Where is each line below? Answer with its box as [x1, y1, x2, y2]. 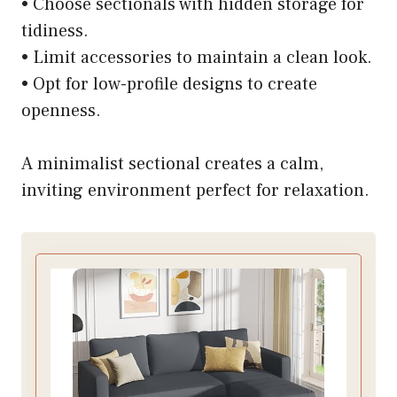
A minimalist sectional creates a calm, [21, 152, 323, 175]
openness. [21, 98, 101, 122]
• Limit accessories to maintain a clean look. [21, 45, 372, 69]
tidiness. [21, 19, 89, 43]
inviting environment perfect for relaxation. [21, 178, 370, 202]
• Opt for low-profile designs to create [21, 72, 317, 96]
